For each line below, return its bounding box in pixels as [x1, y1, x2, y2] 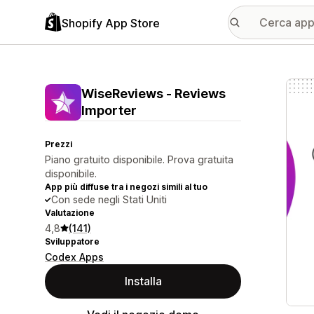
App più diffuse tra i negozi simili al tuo [45, 182, 207, 192]
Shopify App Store [62, 15, 160, 30]
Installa [124, 274, 162, 288]
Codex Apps [45, 251, 104, 263]
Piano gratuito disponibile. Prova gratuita [45, 153, 233, 165]
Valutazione [45, 207, 95, 218]
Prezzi [45, 139, 72, 149]
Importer [81, 103, 137, 118]
